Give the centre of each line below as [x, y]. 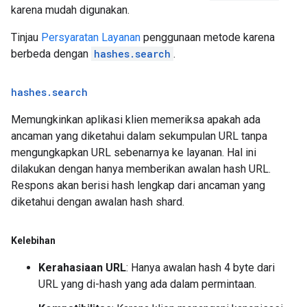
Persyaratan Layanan [91, 37]
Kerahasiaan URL [82, 268]
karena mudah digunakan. [70, 10]
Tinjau [26, 37]
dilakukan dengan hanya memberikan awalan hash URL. [141, 169]
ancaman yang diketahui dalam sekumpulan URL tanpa [139, 136]
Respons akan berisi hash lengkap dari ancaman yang [138, 185]
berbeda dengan [51, 54]
